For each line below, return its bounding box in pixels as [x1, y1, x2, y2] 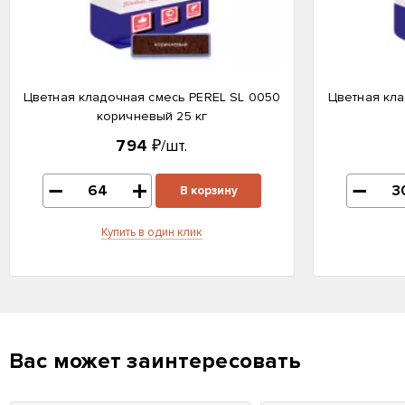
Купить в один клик [101, 225, 202, 240]
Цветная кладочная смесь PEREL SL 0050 [23, 89, 281, 105]
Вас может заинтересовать [9, 348, 302, 374]
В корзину [179, 184, 238, 198]
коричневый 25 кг [96, 108, 208, 124]
